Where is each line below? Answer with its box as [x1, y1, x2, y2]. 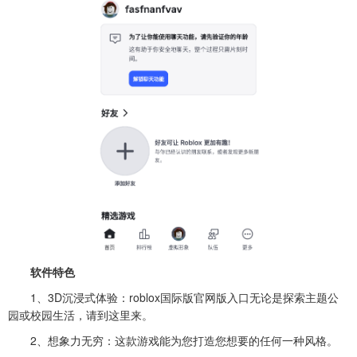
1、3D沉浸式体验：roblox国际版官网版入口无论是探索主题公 [8, 289, 339, 306]
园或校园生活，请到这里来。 [8, 307, 153, 324]
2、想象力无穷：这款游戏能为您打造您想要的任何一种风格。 [8, 332, 338, 349]
